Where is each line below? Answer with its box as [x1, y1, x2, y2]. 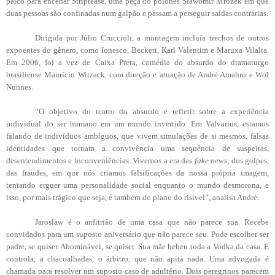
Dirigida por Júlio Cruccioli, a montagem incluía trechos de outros [35, 33, 269, 42]
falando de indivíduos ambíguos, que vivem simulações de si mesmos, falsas [6, 131, 269, 141]
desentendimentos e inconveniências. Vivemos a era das [6, 155, 195, 165]
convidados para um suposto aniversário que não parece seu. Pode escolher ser [6, 229, 269, 239]
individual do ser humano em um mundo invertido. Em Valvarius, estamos [6, 118, 269, 128]
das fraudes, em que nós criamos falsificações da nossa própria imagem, [6, 168, 269, 177]
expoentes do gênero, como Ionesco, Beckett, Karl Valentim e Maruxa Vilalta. [6, 45, 269, 55]
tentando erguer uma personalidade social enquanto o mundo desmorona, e [6, 180, 269, 190]
